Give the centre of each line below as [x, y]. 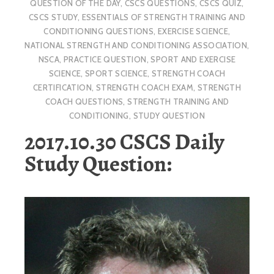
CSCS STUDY [53, 17]
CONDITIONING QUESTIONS [99, 31]
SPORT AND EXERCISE [193, 59]
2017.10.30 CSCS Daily [124, 142]
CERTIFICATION [62, 87]
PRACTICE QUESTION [105, 59]
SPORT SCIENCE [117, 73]
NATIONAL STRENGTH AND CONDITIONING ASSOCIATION [136, 45]
